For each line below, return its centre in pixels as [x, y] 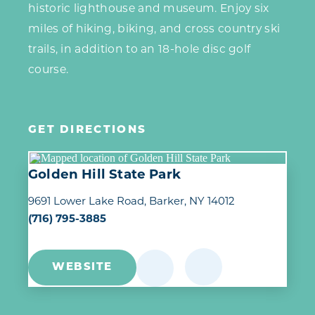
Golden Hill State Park [105, 174]
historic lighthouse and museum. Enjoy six [149, 8]
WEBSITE [82, 268]
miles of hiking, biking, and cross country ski [154, 29]
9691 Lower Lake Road [86, 200]
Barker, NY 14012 [192, 200]
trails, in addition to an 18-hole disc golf [140, 49]
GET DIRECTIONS [88, 131]
